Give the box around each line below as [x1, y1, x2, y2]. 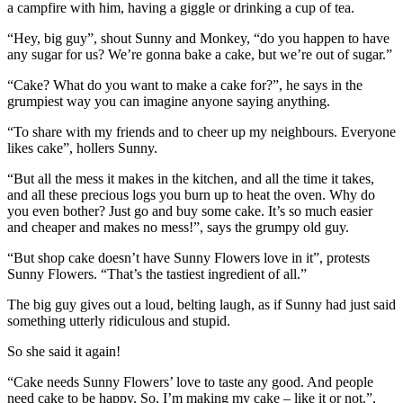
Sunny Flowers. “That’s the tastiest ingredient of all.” [7, 266, 307, 282]
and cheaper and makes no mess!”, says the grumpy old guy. [7, 219, 349, 235]
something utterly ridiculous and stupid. [7, 313, 230, 328]
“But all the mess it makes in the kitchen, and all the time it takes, [7, 171, 374, 186]
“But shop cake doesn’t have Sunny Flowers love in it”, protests [7, 250, 370, 265]
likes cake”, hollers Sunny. [7, 140, 157, 156]
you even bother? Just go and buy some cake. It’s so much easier [7, 203, 372, 219]
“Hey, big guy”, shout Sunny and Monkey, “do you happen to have [7, 31, 390, 46]
